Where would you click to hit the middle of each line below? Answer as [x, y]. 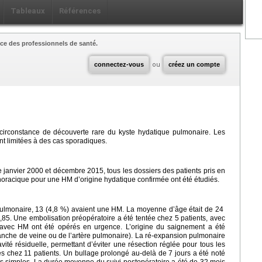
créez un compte [194, 65]
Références [80, 11]
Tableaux [28, 11]
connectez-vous [119, 65]
